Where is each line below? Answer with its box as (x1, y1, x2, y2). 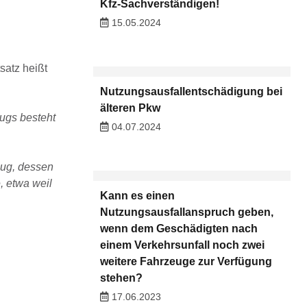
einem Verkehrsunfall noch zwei (99, 239, 265, 251)
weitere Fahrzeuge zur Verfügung (99, 256, 272, 268)
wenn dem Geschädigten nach (99, 223, 258, 235)
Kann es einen (99, 190, 175, 202)
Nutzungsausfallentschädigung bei (99, 85, 282, 97)
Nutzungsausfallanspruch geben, (99, 206, 273, 219)
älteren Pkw (99, 101, 160, 114)
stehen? (99, 272, 143, 284)
